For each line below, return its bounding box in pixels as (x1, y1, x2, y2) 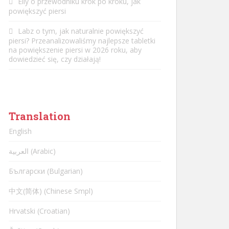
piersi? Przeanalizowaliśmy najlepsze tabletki (9, 36, 155, 45)
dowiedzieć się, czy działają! (9, 54, 101, 64)
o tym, (34, 26, 59, 36)
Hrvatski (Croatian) (9, 206, 70, 216)
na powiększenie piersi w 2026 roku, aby (9, 45, 142, 55)
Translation (9, 109, 71, 123)
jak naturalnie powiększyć (59, 26, 144, 36)
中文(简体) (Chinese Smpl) (9, 186, 93, 196)
